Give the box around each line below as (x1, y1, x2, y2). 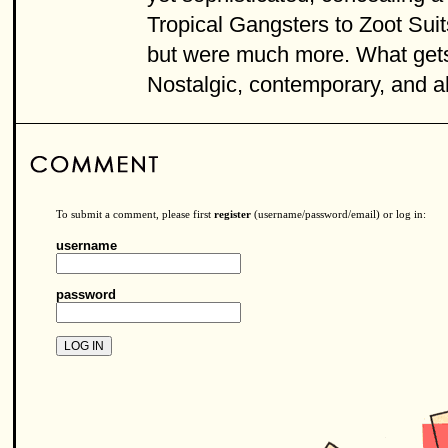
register (214, 209, 251, 220)
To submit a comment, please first (56, 209, 214, 220)
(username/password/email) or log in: (251, 209, 426, 220)
